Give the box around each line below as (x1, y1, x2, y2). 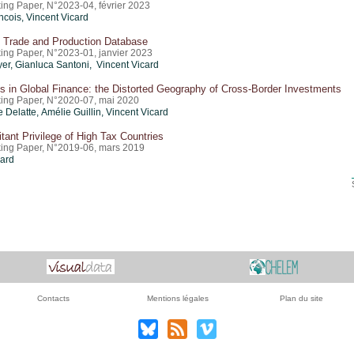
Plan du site (280, 293, 323, 303)
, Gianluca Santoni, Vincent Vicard (10, 59, 159, 70)
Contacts (37, 293, 70, 303)
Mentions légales (146, 293, 209, 303)
